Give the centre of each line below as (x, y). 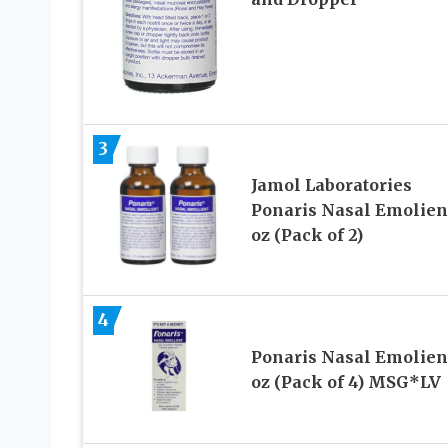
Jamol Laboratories (331, 184)
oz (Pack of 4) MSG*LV (345, 381)
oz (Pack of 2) (306, 234)
